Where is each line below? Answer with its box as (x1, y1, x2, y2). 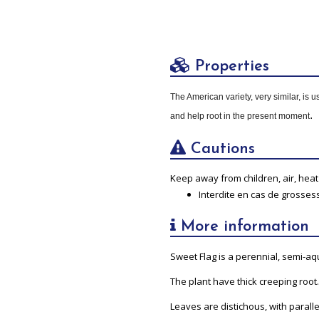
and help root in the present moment (169, 110, 310, 121)
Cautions (185, 140, 255, 157)
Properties (189, 58, 269, 75)
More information (175, 218, 309, 235)
